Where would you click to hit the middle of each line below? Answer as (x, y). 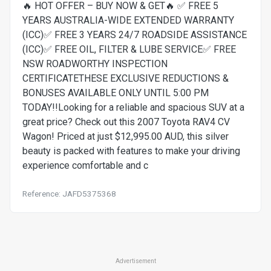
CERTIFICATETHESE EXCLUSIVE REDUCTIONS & (126, 79)
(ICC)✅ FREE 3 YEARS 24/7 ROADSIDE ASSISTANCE (135, 35)
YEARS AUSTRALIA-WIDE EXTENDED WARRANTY (128, 21)
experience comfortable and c (85, 166)
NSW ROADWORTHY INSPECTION (95, 64)
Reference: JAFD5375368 (69, 194)
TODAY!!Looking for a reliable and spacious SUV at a (133, 108)
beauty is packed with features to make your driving (131, 151)
